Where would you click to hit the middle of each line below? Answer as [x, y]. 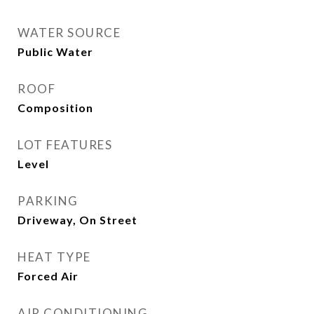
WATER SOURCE [69, 33]
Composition [55, 108]
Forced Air [48, 276]
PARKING [48, 201]
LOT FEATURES [65, 145]
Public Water [55, 52]
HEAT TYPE [54, 257]
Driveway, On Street [77, 220]
